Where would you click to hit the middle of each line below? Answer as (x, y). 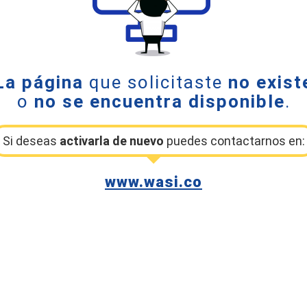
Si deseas (31, 141)
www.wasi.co (153, 182)
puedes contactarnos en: (234, 141)
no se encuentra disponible (159, 101)
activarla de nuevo (111, 141)
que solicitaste (156, 82)
